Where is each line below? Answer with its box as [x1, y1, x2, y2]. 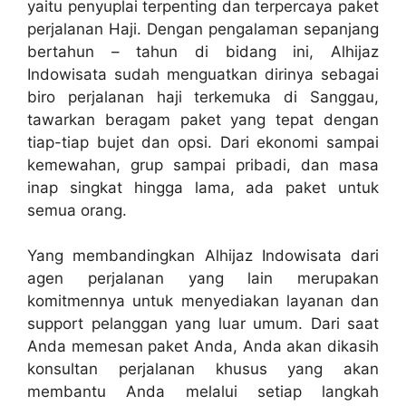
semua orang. [27, 200, 127, 219]
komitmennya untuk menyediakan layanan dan [27, 292, 379, 311]
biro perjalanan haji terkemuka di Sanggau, [27, 87, 379, 106]
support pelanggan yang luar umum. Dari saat [27, 314, 379, 333]
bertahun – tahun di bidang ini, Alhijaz [27, 42, 379, 61]
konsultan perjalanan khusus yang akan [27, 360, 379, 379]
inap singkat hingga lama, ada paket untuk [27, 178, 379, 197]
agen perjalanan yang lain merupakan [27, 269, 379, 288]
